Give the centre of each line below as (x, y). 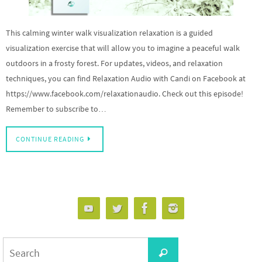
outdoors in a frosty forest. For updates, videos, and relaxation (114, 63)
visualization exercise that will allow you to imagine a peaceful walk (123, 48)
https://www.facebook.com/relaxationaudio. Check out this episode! (125, 94)
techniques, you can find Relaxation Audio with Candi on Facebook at (126, 78)
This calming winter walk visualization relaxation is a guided (109, 33)
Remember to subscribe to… (56, 109)
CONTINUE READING (50, 139)
